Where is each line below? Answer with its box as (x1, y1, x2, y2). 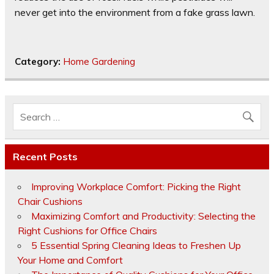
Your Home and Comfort (17, 253, 123, 266)
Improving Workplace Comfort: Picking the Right (31, 180, 241, 193)
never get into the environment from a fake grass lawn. (15, 6, 255, 18)
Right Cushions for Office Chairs (17, 224, 157, 237)
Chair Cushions (17, 194, 83, 207)
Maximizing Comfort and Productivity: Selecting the (31, 209, 256, 222)
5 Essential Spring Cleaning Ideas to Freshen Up (31, 239, 241, 251)
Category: (15, 55, 63, 67)
